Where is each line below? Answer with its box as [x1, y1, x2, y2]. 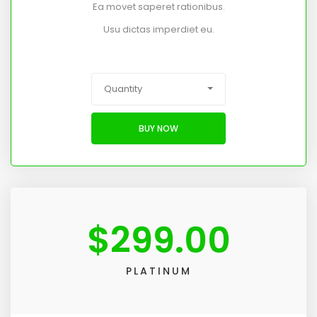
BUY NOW [139, 122, 178, 134]
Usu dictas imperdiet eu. [103, 23, 214, 37]
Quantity [104, 82, 142, 96]
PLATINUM [125, 264, 192, 279]
